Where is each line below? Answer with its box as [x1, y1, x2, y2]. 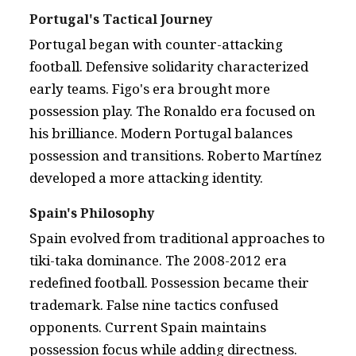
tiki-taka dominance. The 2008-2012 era [29, 251, 287, 269]
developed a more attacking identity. [29, 168, 263, 187]
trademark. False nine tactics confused [29, 296, 278, 314]
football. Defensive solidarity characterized [29, 57, 308, 75]
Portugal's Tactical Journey [29, 10, 212, 28]
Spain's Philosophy [29, 204, 154, 222]
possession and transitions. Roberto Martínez [29, 146, 322, 164]
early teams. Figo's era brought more [29, 79, 270, 98]
